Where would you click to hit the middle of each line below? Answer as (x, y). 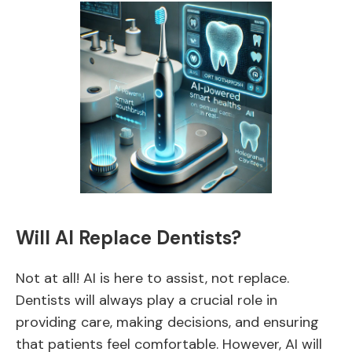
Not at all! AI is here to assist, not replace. (152, 278)
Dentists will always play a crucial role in (147, 300)
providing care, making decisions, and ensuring (167, 322)
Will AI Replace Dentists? (128, 238)
